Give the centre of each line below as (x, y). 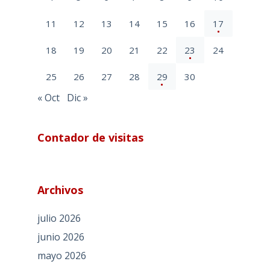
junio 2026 (61, 237)
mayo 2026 (61, 255)
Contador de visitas (90, 138)
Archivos (60, 190)
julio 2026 (59, 218)
